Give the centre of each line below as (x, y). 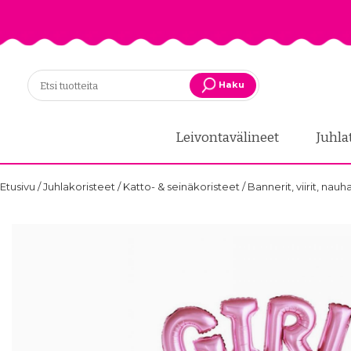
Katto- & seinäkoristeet (183, 187)
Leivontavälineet (228, 138)
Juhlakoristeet (80, 187)
